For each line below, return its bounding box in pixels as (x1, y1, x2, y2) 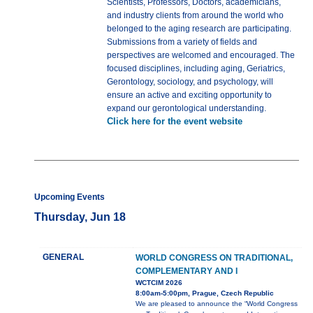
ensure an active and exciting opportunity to (106, 90, 272, 101)
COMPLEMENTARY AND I (135, 266, 238, 277)
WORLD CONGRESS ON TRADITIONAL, (135, 253, 293, 263)
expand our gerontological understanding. (106, 103, 266, 114)
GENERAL (42, 252, 84, 263)
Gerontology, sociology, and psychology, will (106, 77, 273, 87)
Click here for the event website (106, 116, 242, 127)
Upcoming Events (34, 192, 105, 203)
